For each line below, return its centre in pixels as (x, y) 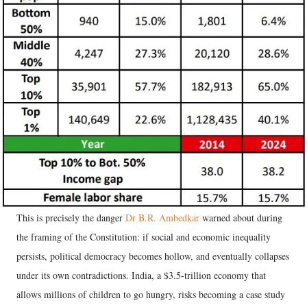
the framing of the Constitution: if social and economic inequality (144, 236)
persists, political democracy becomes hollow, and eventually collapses (153, 256)
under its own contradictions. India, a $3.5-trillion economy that (141, 275)
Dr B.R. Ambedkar (162, 217)
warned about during (241, 217)
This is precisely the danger (71, 217)
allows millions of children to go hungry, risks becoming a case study (151, 294)
